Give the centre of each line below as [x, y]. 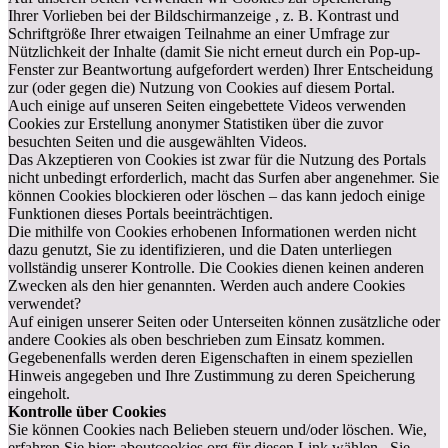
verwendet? [44, 303]
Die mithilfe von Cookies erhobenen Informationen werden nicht [212, 231]
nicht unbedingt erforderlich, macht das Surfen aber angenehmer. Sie [223, 177]
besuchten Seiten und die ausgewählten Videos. [157, 141]
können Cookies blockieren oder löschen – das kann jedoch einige [216, 195]
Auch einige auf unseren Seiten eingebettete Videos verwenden [207, 105]
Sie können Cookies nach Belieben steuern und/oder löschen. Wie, [217, 429]
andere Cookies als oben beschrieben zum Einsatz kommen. [196, 339]
